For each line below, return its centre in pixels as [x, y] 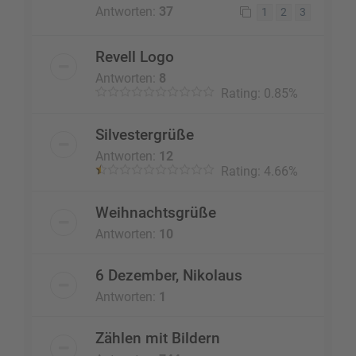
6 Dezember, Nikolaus [169, 276]
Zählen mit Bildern [158, 339]
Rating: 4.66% [256, 172]
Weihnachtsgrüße [156, 213]
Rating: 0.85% [256, 94]
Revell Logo [135, 57]
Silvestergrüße [145, 135]
